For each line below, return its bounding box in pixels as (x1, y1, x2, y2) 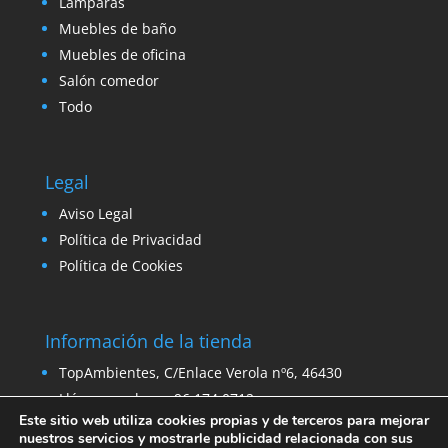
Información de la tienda (44, 329, 252, 354)
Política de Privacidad (58, 230, 202, 250)
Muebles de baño (58, 19, 176, 39)
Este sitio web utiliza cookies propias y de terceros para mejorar (19, 411, 429, 430)
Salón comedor (58, 71, 159, 91)
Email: (58, 415, 104, 435)
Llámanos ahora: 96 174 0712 (58, 389, 254, 409)
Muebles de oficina (58, 45, 186, 65)
